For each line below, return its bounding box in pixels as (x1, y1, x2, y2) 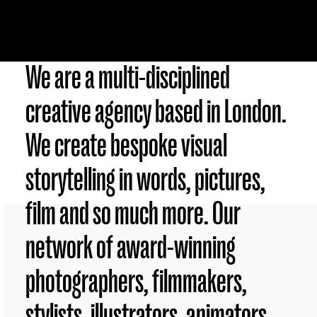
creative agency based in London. (25, 96, 287, 130)
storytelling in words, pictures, (25, 163, 265, 198)
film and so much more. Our (25, 197, 241, 232)
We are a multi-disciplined (25, 62, 230, 96)
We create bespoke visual (25, 129, 227, 164)
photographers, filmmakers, (25, 265, 247, 300)
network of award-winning (25, 231, 236, 266)
